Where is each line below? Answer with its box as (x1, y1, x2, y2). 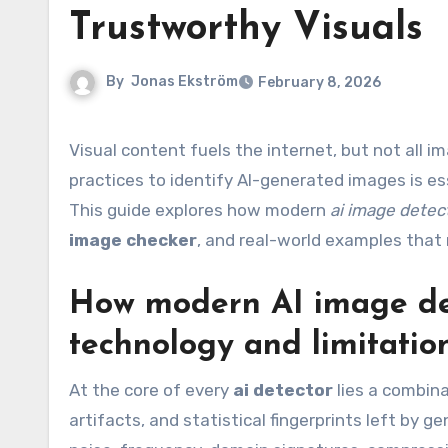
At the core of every (69, 380, 233, 400)
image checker (69, 230, 197, 250)
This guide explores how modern (69, 200, 330, 220)
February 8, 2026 (258, 74, 381, 91)
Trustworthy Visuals (69, 10, 423, 49)
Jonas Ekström (131, 73, 238, 91)
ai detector (233, 380, 333, 400)
